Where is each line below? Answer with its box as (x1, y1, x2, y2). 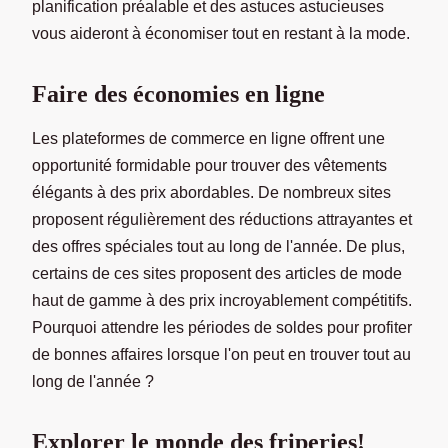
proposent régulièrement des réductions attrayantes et (32, 210, 412, 228)
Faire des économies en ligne (32, 80, 325, 107)
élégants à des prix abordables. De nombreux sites (32, 183, 391, 201)
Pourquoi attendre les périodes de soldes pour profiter (32, 318, 412, 336)
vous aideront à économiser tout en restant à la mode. (32, 24, 410, 42)
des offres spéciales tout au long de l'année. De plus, (32, 237, 405, 255)
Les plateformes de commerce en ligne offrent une (32, 129, 385, 147)
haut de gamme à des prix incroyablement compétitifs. (32, 291, 412, 309)
